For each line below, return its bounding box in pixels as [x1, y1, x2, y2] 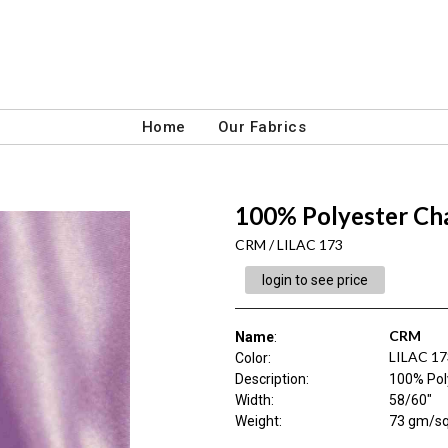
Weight [234, 413, 279, 429]
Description [234, 371, 306, 387]
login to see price [261, 272, 368, 288]
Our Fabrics [217, 118, 307, 136]
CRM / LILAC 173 [234, 236, 343, 253]
